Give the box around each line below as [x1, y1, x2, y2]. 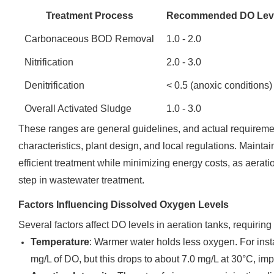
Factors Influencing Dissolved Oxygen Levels [18, 199, 229, 210]
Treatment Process [45, 10, 133, 21]
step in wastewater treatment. [18, 175, 144, 185]
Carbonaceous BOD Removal [24, 34, 154, 44]
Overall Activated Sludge [24, 103, 131, 114]
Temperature [31, 237, 89, 247]
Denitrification [24, 80, 84, 91]
